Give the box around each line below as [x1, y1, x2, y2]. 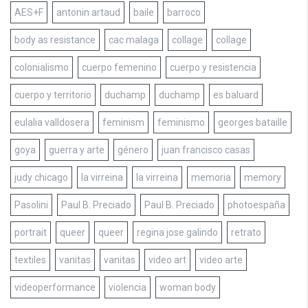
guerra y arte [49, 144, 104, 155]
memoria [191, 171, 231, 183]
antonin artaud [56, 6, 120, 18]
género [118, 144, 148, 155]
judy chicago [14, 171, 68, 183]
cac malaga [109, 34, 159, 45]
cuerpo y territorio [14, 89, 91, 100]
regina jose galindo [137, 226, 218, 238]
